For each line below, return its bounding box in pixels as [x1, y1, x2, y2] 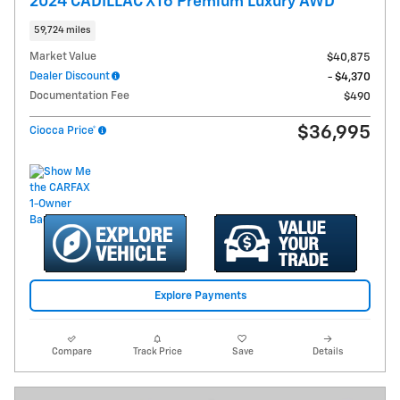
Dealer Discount [29, 71, 110, 83]
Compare [52, 347, 93, 357]
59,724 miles [34, 25, 91, 35]
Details [312, 347, 344, 357]
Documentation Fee [29, 90, 129, 103]
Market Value [29, 51, 96, 63]
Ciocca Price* [29, 125, 96, 137]
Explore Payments [154, 289, 246, 302]
